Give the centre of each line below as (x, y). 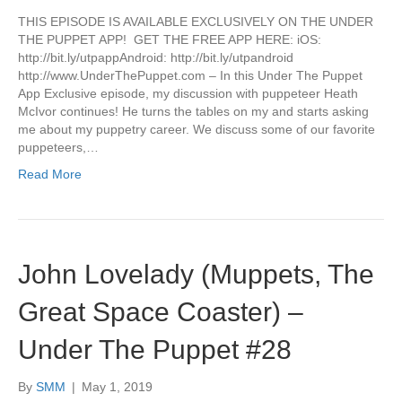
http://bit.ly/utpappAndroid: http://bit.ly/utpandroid (156, 57)
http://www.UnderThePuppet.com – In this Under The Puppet (190, 75)
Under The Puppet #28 (155, 350)
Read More (50, 174)
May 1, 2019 (117, 387)
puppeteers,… (58, 147)
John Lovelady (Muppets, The (196, 274)
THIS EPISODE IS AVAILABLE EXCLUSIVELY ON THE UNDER (196, 22)
